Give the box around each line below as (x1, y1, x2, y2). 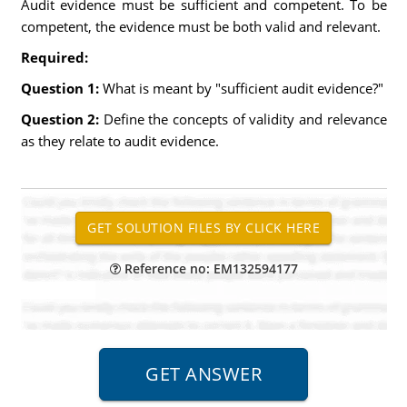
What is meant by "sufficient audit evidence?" (102, 79, 383, 97)
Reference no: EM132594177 (120, 260, 298, 277)
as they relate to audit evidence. (20, 132, 219, 150)
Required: (20, 48, 88, 66)
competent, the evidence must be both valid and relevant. (20, 17, 381, 35)
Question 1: (20, 79, 103, 97)
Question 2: (20, 110, 104, 128)
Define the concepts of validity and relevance (103, 110, 387, 128)
